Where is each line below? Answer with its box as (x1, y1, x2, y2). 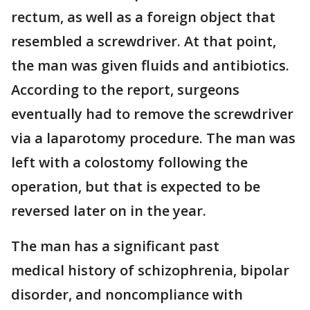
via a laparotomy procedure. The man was (11, 129, 295, 148)
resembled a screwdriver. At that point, (11, 32, 276, 51)
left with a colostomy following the (11, 153, 248, 172)
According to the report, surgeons (11, 80, 239, 100)
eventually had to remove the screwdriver (11, 104, 293, 124)
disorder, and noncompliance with (11, 285, 243, 304)
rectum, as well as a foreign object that (11, 8, 275, 27)
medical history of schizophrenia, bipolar (11, 261, 289, 280)
